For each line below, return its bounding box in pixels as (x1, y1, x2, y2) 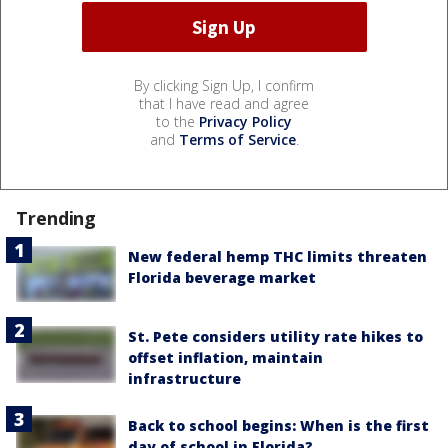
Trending (16, 206, 97, 231)
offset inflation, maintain (128, 348, 323, 368)
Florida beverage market (128, 268, 316, 288)
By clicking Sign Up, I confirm (134, 76, 314, 96)
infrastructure (128, 369, 241, 389)
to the (156, 112, 199, 132)
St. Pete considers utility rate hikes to (128, 327, 423, 347)
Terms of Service (178, 130, 296, 150)
